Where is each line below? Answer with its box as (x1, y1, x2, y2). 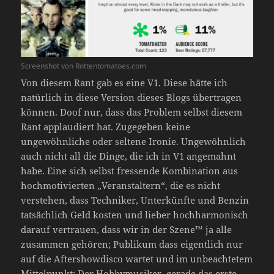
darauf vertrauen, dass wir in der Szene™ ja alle (21, 223, 232, 236)
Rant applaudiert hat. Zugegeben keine (21, 120, 191, 133)
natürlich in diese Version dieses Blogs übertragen (21, 91, 242, 104)
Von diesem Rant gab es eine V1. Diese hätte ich (21, 76, 228, 89)
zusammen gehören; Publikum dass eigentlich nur (21, 238, 243, 251)
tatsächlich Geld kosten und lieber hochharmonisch (21, 209, 249, 221)
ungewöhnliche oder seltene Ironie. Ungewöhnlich (21, 135, 246, 148)
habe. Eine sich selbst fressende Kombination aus (21, 165, 239, 177)
